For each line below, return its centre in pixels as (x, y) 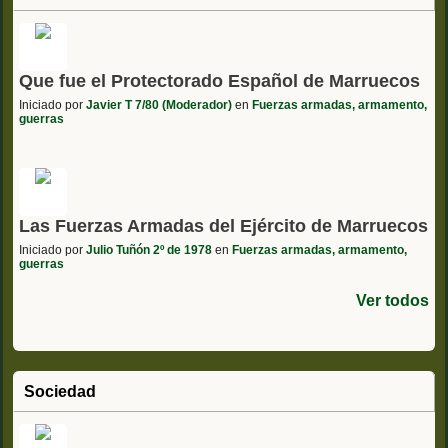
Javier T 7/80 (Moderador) (159, 104)
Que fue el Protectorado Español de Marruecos (219, 80)
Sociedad (60, 391)
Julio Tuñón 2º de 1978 (149, 249)
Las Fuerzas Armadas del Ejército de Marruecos (223, 225)
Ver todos (392, 300)
